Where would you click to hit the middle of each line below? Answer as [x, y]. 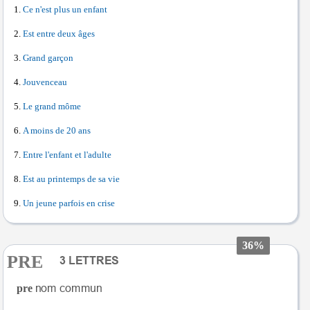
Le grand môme [52, 107]
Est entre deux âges [59, 34]
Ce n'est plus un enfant [65, 10]
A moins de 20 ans [57, 131]
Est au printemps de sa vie [71, 179]
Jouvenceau [45, 82]
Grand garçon [48, 58]
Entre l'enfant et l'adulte [67, 155]
